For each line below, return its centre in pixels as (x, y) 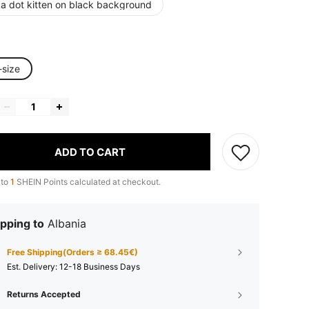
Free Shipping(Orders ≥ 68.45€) (72, 252)
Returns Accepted (44, 294)
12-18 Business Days (100, 267)
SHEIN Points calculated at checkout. (88, 182)
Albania (67, 223)
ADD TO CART (90, 152)
